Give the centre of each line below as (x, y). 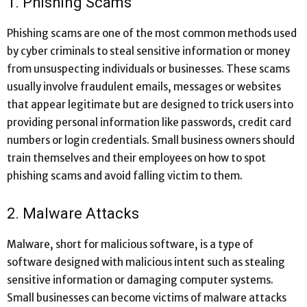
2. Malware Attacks (73, 213)
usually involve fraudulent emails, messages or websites (144, 86)
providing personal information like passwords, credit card (149, 122)
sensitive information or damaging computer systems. (140, 280)
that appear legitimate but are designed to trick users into (150, 104)
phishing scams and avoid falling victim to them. (125, 175)
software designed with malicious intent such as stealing (146, 262)
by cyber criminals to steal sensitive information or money (148, 51)
